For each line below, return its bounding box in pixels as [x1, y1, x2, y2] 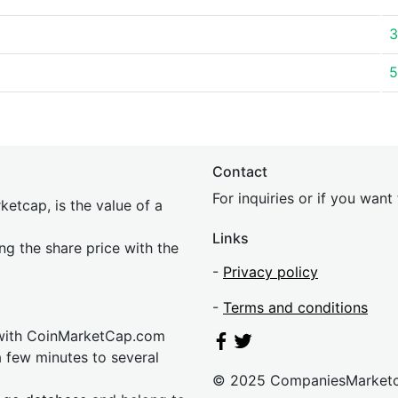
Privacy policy [223, 263, 318, 281]
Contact [212, 163, 267, 180]
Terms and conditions [223, 298, 368, 316]
